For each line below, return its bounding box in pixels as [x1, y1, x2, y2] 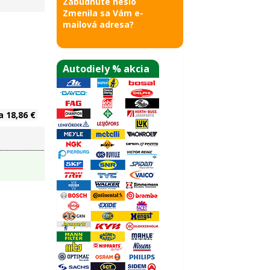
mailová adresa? [62, 19, 134, 30]
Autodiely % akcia [62, 62, 149, 75]
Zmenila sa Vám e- [62, 7, 143, 19]
